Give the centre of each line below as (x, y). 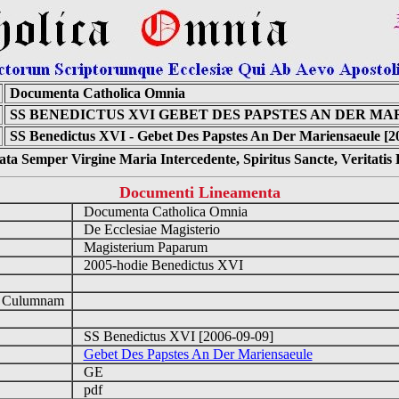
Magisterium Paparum (143, 247)
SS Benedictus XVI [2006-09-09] (176, 336)
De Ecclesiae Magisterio (150, 229)
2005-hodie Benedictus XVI (161, 265)
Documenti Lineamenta (199, 192)
